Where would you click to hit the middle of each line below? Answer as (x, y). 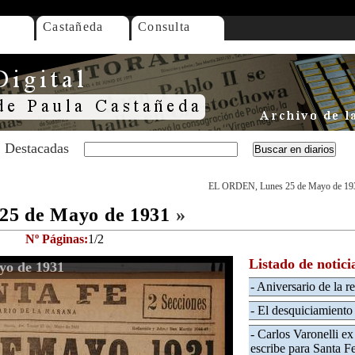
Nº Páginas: (57, 239)
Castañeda (73, 27)
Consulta (164, 27)
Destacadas (37, 148)
